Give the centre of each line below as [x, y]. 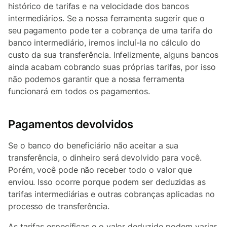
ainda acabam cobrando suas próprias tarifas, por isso [112, 67]
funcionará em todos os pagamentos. [79, 91]
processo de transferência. [59, 206]
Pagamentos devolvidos [71, 124]
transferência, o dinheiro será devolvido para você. [105, 158]
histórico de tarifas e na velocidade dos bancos [99, 6]
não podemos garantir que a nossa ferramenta [97, 79]
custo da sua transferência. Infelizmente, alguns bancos [113, 55]
